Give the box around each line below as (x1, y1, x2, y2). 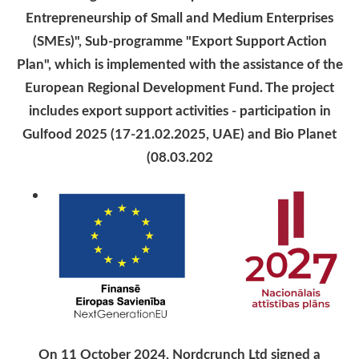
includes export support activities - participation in (28, 100, 331, 120)
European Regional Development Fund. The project (25, 77, 334, 97)
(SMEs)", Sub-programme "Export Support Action (32, 30, 327, 50)
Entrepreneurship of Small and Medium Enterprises (26, 7, 333, 27)
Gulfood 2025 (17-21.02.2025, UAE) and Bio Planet (22, 123, 337, 143)
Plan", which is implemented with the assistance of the (16, 54, 343, 74)
